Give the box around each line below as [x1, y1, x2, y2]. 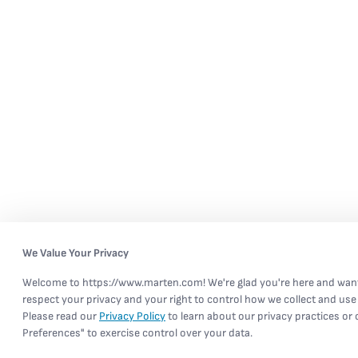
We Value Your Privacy [22, 246, 129, 260]
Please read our [22, 309, 99, 323]
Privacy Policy [99, 309, 165, 323]
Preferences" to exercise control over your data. [22, 326, 253, 340]
